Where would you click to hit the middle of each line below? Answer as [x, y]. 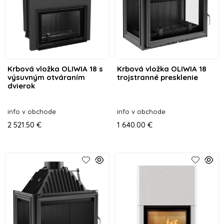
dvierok [21, 85]
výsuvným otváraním [46, 77]
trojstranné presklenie [157, 77]
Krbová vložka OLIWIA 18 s [55, 68]
